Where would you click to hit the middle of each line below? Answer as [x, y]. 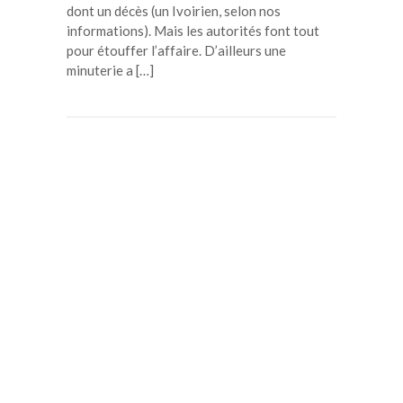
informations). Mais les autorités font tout [193, 31]
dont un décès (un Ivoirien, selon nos [174, 11]
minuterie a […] [110, 70]
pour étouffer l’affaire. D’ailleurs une [176, 50]
